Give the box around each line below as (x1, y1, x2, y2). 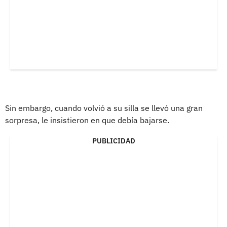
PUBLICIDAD (92, 136, 135, 145)
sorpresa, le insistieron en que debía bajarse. (5, 115, 169, 125)
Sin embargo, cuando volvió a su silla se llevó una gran (5, 102, 203, 113)
